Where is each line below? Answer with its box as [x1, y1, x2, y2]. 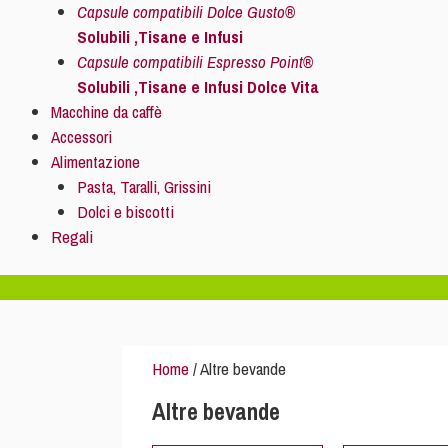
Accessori [51, 125, 112, 148]
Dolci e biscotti [76, 200, 174, 223]
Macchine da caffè [51, 100, 162, 123]
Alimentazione [51, 150, 140, 173]
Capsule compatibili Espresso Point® [76, 50, 313, 73]
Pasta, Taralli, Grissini [76, 175, 211, 198]
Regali [51, 225, 93, 248]
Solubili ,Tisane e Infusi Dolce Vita [76, 75, 319, 98]
